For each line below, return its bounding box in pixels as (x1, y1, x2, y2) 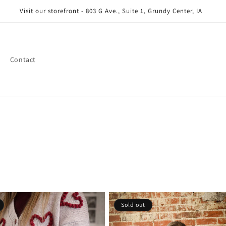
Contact (10, 54, 36, 64)
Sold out (121, 201, 145, 208)
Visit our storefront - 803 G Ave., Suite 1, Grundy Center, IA (20, 7, 202, 15)
